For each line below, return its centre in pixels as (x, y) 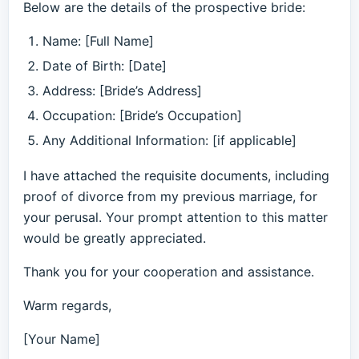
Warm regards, (67, 305)
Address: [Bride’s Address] (122, 91)
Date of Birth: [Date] (105, 66)
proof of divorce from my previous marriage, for (170, 196)
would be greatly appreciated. (115, 238)
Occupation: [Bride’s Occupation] (142, 115)
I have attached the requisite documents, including (176, 175)
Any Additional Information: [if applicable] (169, 140)
